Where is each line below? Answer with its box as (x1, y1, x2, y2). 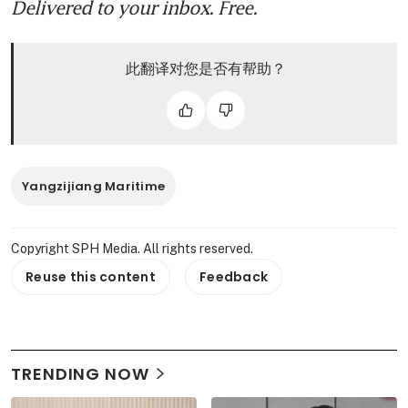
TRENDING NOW (11, 362, 149, 385)
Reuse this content (25, 267, 157, 286)
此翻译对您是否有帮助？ (125, 57, 286, 78)
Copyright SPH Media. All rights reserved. (11, 240, 253, 256)
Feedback (199, 267, 269, 286)
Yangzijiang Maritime (22, 177, 166, 195)
